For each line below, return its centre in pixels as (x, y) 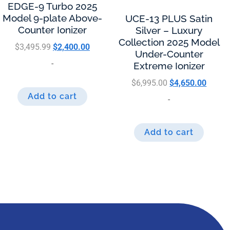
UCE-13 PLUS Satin (169, 19)
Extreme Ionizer (169, 66)
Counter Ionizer (52, 30)
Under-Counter (169, 54)
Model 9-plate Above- (52, 18)
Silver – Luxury (169, 31)
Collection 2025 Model (169, 42)
